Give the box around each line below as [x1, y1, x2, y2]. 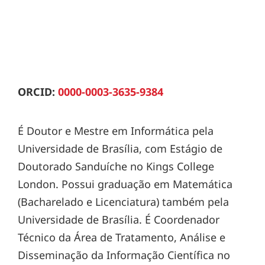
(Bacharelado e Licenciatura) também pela [18, 194, 229, 209]
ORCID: [18, 84, 58, 99]
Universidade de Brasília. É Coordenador [18, 212, 219, 227]
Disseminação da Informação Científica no [18, 247, 230, 262]
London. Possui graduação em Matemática [18, 176, 232, 191]
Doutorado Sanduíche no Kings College [18, 159, 214, 173]
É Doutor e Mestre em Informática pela [18, 123, 214, 138]
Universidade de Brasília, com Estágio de [18, 141, 222, 156]
